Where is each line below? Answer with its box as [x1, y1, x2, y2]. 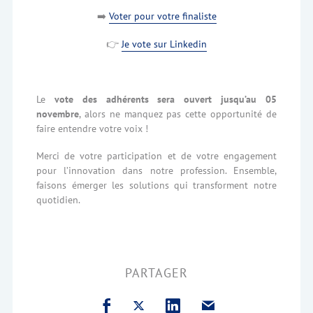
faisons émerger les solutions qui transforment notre [36, 177, 277, 191]
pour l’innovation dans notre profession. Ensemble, [36, 163, 277, 177]
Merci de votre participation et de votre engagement [36, 148, 277, 162]
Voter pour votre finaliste [108, 8, 217, 22]
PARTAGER [125, 264, 188, 281]
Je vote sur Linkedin [122, 36, 207, 50]
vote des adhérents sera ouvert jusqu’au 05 [54, 92, 277, 105]
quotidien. [36, 192, 81, 206]
